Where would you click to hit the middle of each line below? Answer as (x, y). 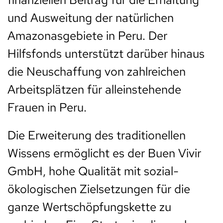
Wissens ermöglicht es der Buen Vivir (104, 153)
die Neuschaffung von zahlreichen (97, 72)
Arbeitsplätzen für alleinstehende (94, 90)
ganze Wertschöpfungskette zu (89, 207)
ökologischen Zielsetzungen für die (99, 189)
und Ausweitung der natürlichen (91, 18)
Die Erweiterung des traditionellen (97, 135)
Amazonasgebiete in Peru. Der (87, 36)
